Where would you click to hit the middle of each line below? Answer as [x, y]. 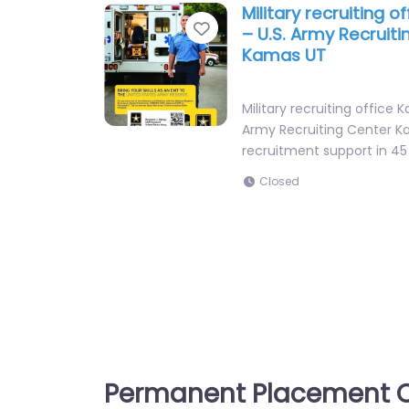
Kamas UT [284, 56]
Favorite [247, 29]
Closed [280, 182]
